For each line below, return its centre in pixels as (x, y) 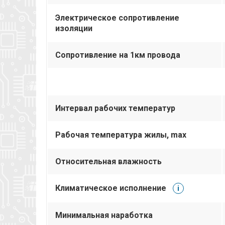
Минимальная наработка (104, 215)
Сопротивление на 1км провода (118, 55)
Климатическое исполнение (111, 188)
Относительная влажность (108, 161)
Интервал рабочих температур (115, 108)
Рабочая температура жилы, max (121, 135)
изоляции (74, 28)
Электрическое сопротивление (117, 18)
